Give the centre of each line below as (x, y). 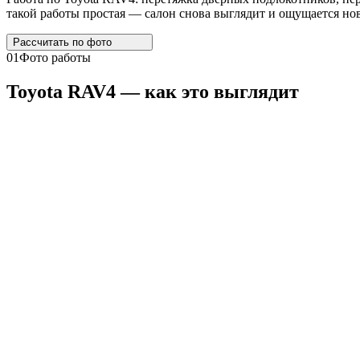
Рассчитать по (48, 42)
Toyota (35, 91)
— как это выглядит (207, 91)
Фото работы (55, 57)
